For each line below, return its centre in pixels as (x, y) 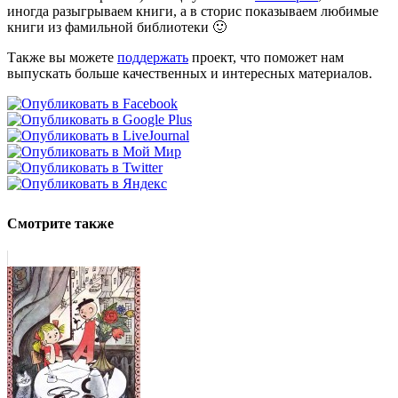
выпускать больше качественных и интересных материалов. (190, 74)
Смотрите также (60, 223)
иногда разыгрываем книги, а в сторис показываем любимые (193, 12)
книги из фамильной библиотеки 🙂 (117, 28)
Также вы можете (62, 58)
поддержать (153, 58)
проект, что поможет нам (266, 58)
